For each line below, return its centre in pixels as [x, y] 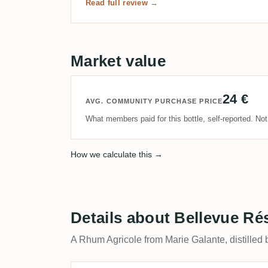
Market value [118, 61]
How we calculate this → [117, 154]
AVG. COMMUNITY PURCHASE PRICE [154, 101]
